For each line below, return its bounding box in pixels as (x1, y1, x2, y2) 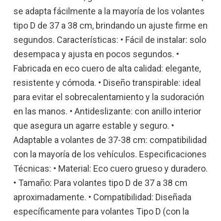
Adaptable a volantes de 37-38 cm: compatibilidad (13, 134, 207, 145)
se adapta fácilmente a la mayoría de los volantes (13, 5, 205, 16)
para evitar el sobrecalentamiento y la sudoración (13, 91, 204, 102)
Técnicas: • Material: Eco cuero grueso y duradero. (13, 163, 208, 174)
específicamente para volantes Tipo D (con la (13, 206, 189, 217)
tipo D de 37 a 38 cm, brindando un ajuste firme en (13, 20, 208, 31)
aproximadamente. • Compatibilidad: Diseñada (13, 191, 191, 202)
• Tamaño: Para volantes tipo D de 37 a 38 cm (13, 177, 187, 188)
